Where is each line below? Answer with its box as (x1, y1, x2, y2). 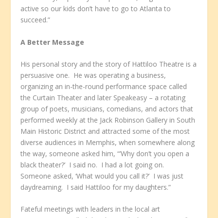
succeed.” (20, 15, 51, 25)
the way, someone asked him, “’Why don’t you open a (20, 149, 190, 159)
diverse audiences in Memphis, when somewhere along (20, 138, 195, 147)
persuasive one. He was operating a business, (20, 71, 166, 80)
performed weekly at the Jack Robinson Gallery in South (20, 115, 196, 125)
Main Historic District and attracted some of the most (20, 127, 190, 136)
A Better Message (20, 37, 85, 47)
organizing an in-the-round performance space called (20, 82, 187, 91)
